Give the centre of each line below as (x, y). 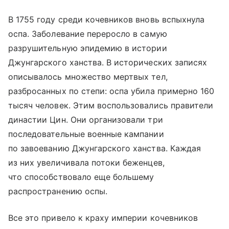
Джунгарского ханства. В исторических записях (108, 62)
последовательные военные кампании (86, 134)
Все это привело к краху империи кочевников (103, 217)
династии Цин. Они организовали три (86, 119)
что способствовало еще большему (81, 177)
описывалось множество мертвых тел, (88, 76)
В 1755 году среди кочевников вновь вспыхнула (107, 19)
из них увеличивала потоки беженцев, (86, 162)
